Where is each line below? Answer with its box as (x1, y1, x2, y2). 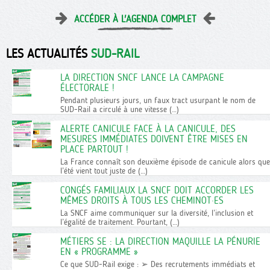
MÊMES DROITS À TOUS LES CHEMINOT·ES (60, 195, 224, 207)
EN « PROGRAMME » (60, 246, 138, 258)
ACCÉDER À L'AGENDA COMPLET (74, 13, 196, 25)
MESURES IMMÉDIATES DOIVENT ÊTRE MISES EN (60, 133, 248, 145)
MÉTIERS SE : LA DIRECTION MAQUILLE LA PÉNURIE (60, 236, 260, 248)
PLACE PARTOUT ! (60, 143, 128, 155)
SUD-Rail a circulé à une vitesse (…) (60, 104, 179, 115)
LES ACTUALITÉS (6, 46, 91, 61)
